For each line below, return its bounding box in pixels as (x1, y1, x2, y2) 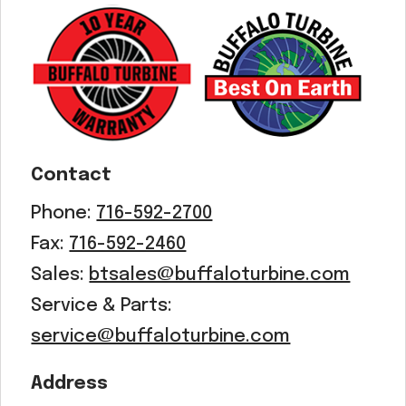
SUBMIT (275, 84, 332, 100)
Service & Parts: (31, 296, 173, 316)
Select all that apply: (30, 34, 175, 53)
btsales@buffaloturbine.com (89, 266, 351, 285)
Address (31, 374, 109, 394)
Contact (31, 166, 112, 186)
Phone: (31, 204, 97, 224)
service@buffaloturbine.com (31, 327, 291, 347)
